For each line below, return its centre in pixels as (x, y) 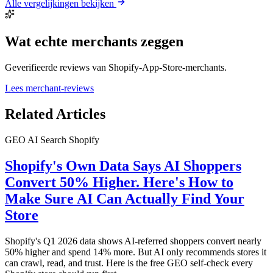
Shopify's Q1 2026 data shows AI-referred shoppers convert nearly (133, 241)
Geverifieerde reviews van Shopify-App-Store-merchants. (116, 67)
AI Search (48, 140)
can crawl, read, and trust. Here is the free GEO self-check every (129, 263)
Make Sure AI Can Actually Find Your (125, 198)
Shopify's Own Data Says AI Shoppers (123, 165)
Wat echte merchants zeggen (94, 42)
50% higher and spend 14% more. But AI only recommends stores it (136, 252)
